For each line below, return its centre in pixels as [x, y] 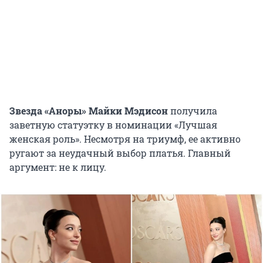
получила [193, 110]
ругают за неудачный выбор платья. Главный [120, 153]
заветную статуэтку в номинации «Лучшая [113, 124]
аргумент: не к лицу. [58, 167]
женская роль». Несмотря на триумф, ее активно [125, 139]
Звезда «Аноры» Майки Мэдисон [89, 110]
